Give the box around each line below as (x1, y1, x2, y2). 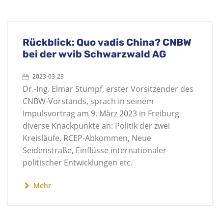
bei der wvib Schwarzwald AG (23, 48, 166, 60)
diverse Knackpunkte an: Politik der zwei (23, 120, 170, 131)
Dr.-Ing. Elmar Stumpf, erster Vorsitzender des (23, 83, 193, 94)
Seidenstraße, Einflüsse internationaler (23, 145, 166, 156)
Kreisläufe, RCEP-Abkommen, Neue (23, 133, 151, 143)
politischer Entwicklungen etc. (23, 157, 133, 168)
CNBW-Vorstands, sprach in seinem (23, 96, 154, 107)
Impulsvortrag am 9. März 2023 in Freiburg (23, 108, 179, 119)
